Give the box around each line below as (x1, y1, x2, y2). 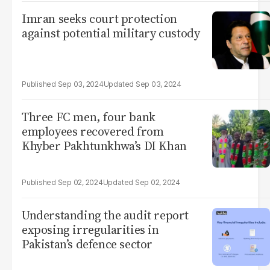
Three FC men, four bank (22, 108, 155, 125)
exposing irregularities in (22, 221, 159, 238)
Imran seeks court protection (22, 10, 177, 27)
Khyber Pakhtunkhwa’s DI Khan (22, 137, 187, 154)
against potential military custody (22, 25, 200, 42)
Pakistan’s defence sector (22, 236, 152, 253)
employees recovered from (22, 123, 164, 140)
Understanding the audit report (22, 207, 189, 224)
